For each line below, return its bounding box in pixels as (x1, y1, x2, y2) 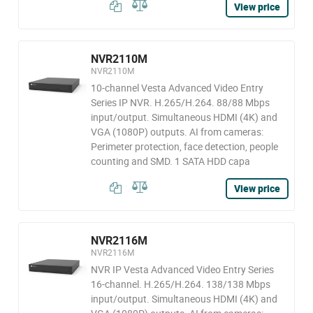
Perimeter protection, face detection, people (90, 140, 278, 153)
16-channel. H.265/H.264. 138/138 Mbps (90, 277, 270, 291)
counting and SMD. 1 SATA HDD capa (90, 154, 250, 168)
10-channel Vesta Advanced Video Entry (90, 81, 263, 94)
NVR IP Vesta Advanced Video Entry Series (90, 263, 274, 276)
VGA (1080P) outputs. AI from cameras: (90, 125, 263, 138)
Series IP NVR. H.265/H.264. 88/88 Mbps (90, 96, 270, 109)
